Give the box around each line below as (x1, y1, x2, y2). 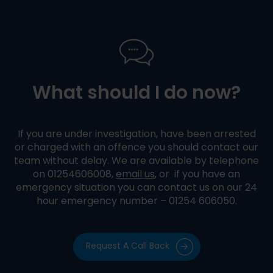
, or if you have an (155, 166, 240, 183)
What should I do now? (32, 78, 241, 110)
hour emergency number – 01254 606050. (36, 193, 237, 210)
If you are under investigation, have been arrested (17, 126, 256, 143)
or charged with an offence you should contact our (15, 140, 258, 156)
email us (116, 166, 155, 183)
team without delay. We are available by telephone (14, 153, 259, 169)
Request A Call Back (85, 239, 169, 253)
